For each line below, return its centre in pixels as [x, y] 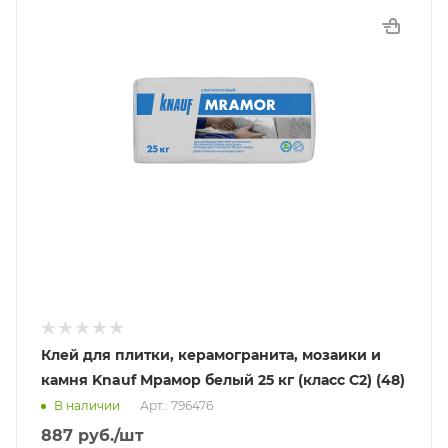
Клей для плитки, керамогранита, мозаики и [211, 355]
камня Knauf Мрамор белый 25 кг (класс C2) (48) [223, 380]
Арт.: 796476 [176, 406]
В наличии [87, 406]
